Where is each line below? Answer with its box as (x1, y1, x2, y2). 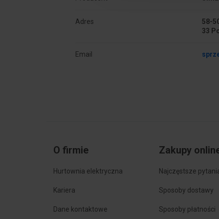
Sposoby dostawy (159, 186, 214, 195)
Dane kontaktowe (53, 205, 108, 214)
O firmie (53, 144, 88, 156)
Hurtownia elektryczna (53, 167, 123, 175)
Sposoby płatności (159, 205, 216, 214)
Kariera (53, 186, 75, 195)
